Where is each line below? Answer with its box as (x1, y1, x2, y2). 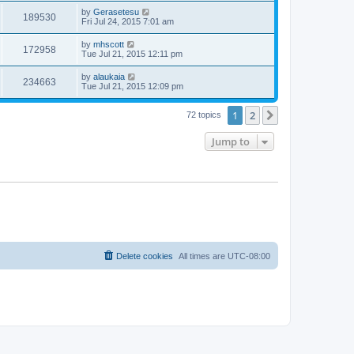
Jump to (212, 134, 250, 149)
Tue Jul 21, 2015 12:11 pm (81, 48, 183, 58)
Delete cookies (116, 251, 173, 261)
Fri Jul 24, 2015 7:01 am (81, 16, 174, 26)
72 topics (186, 109, 224, 119)
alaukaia (93, 71, 125, 81)
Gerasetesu (93, 6, 139, 17)
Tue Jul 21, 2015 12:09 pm (81, 81, 183, 91)
